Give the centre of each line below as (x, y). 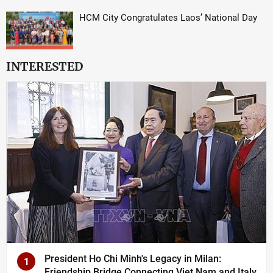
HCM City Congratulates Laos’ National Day (168, 18)
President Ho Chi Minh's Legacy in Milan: (133, 258)
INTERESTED (44, 66)
